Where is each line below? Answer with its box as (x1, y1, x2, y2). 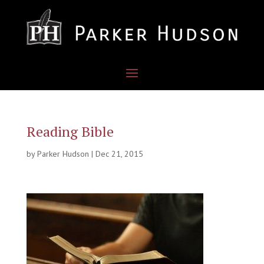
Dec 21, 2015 (95, 148, 143, 160)
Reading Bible (26, 122, 114, 141)
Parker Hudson (37, 148, 89, 160)
